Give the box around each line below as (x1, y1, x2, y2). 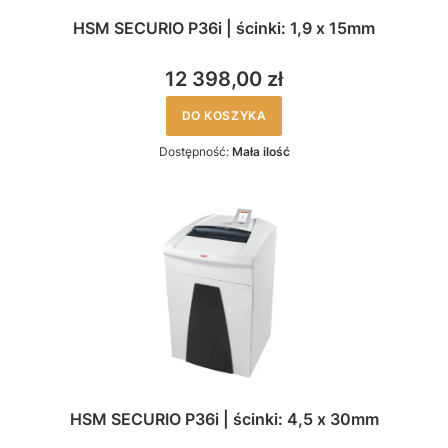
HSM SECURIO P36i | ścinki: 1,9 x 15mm (73, 17, 375, 38)
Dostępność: (158, 143, 232, 159)
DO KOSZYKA (181, 107, 267, 123)
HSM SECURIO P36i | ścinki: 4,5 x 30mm (69, 409, 379, 429)
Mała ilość (231, 143, 290, 159)
